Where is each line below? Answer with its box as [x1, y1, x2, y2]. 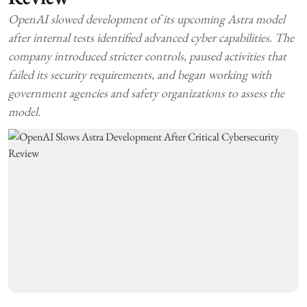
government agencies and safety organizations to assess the [8, 85, 284, 101]
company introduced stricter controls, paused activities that [8, 48, 286, 64]
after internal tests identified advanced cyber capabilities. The [8, 29, 294, 46]
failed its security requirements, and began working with [8, 66, 271, 83]
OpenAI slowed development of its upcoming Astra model [8, 11, 285, 27]
